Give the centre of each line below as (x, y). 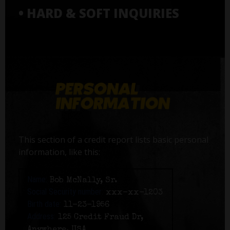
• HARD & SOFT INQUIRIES (99, 13)
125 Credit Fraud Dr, (99, 218)
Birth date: (44, 204)
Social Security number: (65, 192)
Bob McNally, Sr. (82, 181)
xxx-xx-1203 (133, 193)
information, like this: (59, 152)
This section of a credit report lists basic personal (113, 140)
